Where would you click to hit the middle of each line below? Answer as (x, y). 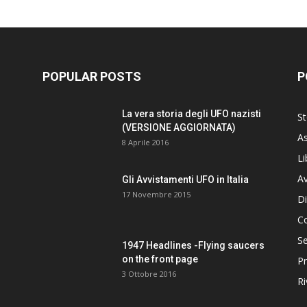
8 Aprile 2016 (145, 142)
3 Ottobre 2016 (149, 274)
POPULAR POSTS (92, 76)
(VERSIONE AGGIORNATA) (179, 127)
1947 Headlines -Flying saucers (193, 245)
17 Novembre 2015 (156, 194)
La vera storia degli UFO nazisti (192, 114)
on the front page (160, 259)
